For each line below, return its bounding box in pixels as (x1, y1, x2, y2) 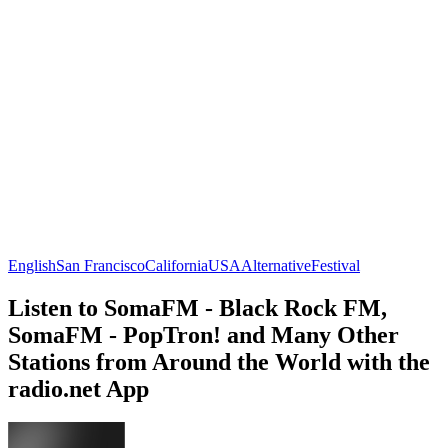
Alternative (241, 256, 311, 274)
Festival (311, 256, 360, 274)
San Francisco (56, 256, 145, 274)
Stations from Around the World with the (8, 348, 430, 375)
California (145, 256, 208, 274)
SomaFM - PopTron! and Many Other (8, 321, 399, 348)
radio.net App (8, 375, 149, 402)
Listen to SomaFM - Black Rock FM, (8, 294, 387, 321)
